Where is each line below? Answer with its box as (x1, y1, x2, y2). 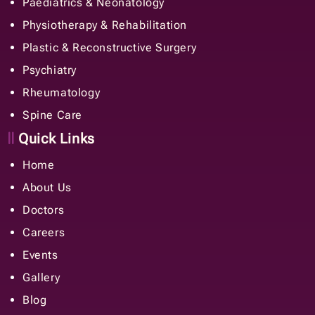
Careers (22, 226, 65, 240)
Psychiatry (22, 63, 77, 77)
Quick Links (14, 130, 95, 148)
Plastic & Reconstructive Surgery (22, 41, 197, 55)
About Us (22, 181, 72, 195)
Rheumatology (22, 86, 101, 100)
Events (22, 248, 58, 262)
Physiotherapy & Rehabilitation (22, 18, 187, 32)
